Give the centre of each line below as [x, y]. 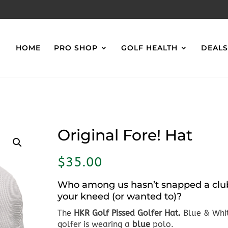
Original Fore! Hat [125, 135]
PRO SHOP [76, 48]
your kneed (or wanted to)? [120, 197]
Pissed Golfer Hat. [148, 213]
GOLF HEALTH [150, 48]
